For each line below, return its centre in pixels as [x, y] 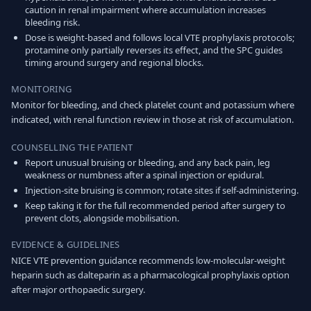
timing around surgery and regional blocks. [114, 62]
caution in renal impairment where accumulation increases [145, 10]
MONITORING [42, 89]
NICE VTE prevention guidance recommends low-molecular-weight [148, 260]
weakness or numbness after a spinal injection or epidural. [144, 175]
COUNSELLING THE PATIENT [72, 147]
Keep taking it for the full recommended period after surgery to [155, 205]
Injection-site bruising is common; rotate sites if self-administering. [162, 190]
